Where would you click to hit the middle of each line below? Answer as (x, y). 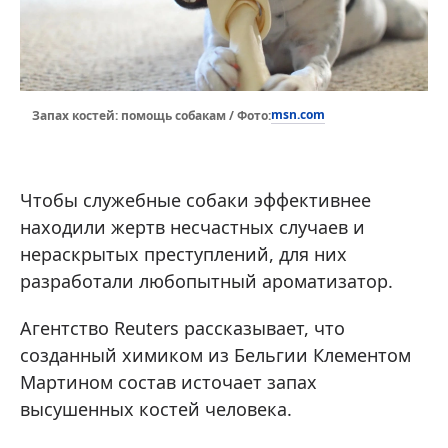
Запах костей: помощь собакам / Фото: (151, 115)
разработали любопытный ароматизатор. (206, 281)
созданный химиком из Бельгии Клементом (215, 355)
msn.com (298, 115)
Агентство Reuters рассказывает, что (182, 328)
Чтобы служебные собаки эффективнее (195, 200)
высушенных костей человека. (156, 409)
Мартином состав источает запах (168, 382)
